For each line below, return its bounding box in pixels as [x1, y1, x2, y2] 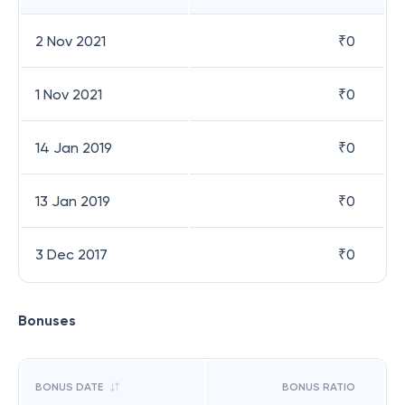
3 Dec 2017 [35, 246, 108, 263]
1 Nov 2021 [35, 86, 102, 103]
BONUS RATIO [281, 381, 355, 393]
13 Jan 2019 [35, 193, 110, 210]
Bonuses [18, 312, 76, 329]
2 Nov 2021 [35, 33, 106, 50]
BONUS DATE [35, 381, 103, 393]
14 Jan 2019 [35, 139, 112, 156]
